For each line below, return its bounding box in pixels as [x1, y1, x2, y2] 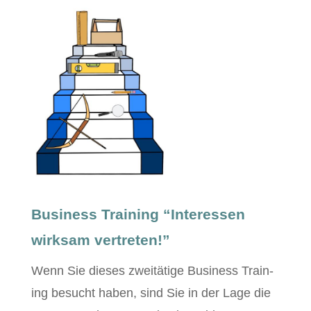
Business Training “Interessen [31, 206, 245, 223]
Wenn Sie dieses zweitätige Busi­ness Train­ [31, 264, 274, 278]
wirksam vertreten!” [31, 232, 174, 249]
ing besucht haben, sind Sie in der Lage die [31, 286, 271, 301]
